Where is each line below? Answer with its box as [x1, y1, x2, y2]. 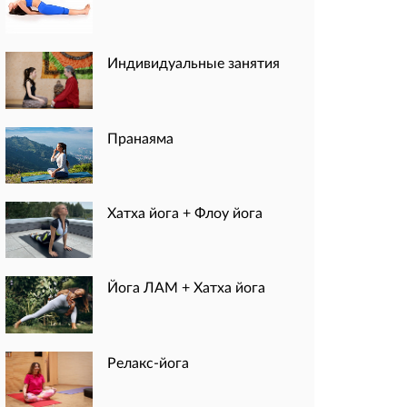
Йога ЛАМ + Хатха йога [107, 278, 265, 296]
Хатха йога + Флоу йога [107, 203, 263, 221]
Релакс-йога [107, 352, 189, 371]
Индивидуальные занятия [107, 54, 280, 72]
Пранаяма [107, 128, 174, 146]
